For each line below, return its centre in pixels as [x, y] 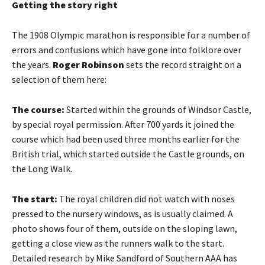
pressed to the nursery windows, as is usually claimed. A [122, 213]
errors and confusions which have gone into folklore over [127, 49]
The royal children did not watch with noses [146, 198]
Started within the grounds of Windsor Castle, [158, 109]
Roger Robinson [88, 64]
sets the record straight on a [183, 64]
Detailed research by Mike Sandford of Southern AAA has [125, 258]
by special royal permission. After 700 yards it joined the [123, 124]
